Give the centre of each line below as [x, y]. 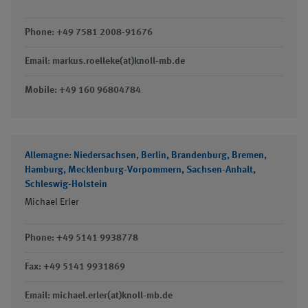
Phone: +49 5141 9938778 [81, 238]
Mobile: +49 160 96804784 [83, 90]
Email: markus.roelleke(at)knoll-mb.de [105, 61]
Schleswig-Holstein [66, 184]
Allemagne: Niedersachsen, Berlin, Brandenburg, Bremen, [146, 155]
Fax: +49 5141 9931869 [75, 267]
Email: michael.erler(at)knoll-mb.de [99, 296]
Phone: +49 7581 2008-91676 [89, 32]
